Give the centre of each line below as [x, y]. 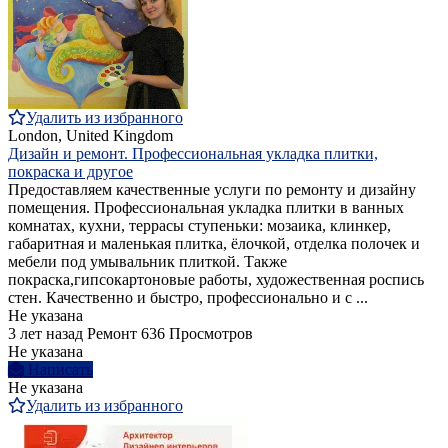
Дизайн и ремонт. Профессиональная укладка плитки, [193, 154]
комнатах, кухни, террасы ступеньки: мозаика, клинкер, [199, 226]
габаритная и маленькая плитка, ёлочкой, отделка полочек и [214, 244]
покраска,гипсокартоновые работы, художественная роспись [216, 280]
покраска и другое [70, 172]
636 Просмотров [197, 334]
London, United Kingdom [90, 136]
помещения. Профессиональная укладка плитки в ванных [206, 208]
